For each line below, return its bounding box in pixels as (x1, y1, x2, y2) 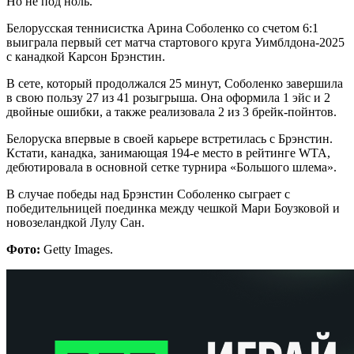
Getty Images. (40, 242, 113, 256)
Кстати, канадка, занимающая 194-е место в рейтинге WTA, (6, 145, 330, 160)
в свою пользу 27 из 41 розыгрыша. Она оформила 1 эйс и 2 (6, 90, 330, 104)
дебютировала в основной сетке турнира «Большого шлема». (6, 160, 337, 174)
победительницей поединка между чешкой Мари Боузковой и (6, 201, 340, 215)
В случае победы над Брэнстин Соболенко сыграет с (6, 186, 290, 201)
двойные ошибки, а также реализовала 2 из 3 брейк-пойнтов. (6, 104, 337, 119)
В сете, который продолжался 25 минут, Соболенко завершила (6, 76, 343, 90)
